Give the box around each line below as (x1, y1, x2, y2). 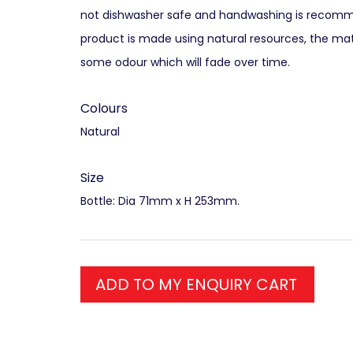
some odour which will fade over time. (80, 54, 290, 70)
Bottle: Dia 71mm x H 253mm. (80, 193, 240, 209)
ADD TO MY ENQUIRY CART (95, 273, 297, 295)
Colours (80, 99, 128, 117)
